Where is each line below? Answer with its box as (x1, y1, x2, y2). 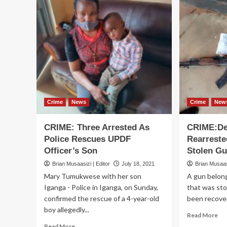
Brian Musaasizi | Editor (52, 161, 110, 167)
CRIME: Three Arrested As (44, 123, 149, 133)
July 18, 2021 (122, 161, 155, 167)
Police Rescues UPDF (44, 134, 131, 144)
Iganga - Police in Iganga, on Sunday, (44, 183, 158, 192)
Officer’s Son (44, 146, 97, 156)
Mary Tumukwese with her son (44, 172, 141, 181)
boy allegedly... (44, 205, 89, 214)
